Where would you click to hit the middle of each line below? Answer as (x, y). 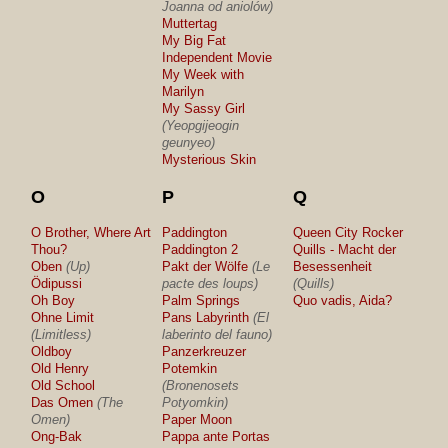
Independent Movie (217, 57)
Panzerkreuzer (204, 351)
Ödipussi (57, 283)
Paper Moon (197, 419)
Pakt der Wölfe (205, 266)
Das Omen (62, 402)
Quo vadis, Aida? (343, 300)
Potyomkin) (195, 402)
